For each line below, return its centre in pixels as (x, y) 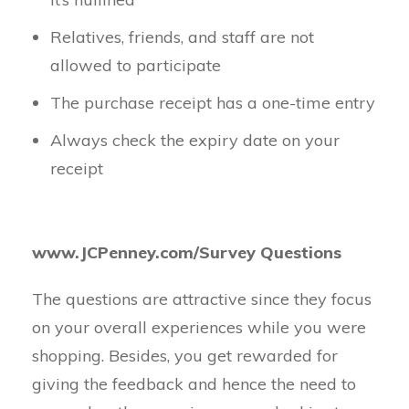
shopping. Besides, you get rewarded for (185, 356)
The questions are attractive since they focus (202, 299)
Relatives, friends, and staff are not (182, 37)
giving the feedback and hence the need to (194, 384)
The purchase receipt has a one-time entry (213, 103)
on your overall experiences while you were (199, 327)
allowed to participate (136, 65)
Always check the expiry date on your (195, 140)
